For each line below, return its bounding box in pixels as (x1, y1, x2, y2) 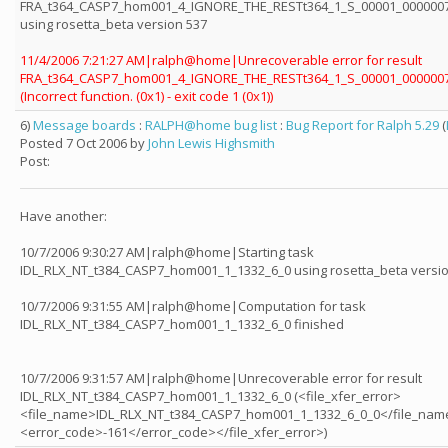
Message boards (33, 116, 136, 134)
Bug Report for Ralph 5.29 (286, 116, 439, 134)
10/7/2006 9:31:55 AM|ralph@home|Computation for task (20, 297, 366, 315)
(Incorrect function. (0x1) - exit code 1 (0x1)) (20, 87, 273, 105)
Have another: (20, 207, 107, 225)
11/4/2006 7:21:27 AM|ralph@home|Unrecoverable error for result (20, 51, 422, 69)
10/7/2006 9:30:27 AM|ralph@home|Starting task (20, 243, 314, 261)
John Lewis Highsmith (148, 134, 275, 152)
